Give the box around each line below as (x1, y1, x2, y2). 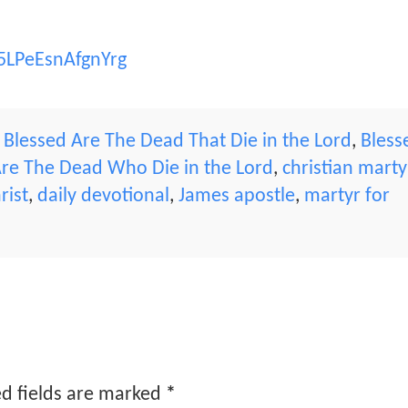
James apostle (178, 185, 295, 207)
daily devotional (36, 185, 169, 207)
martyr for (303, 185, 390, 207)
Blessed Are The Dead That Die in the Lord (4, 130, 352, 152)
